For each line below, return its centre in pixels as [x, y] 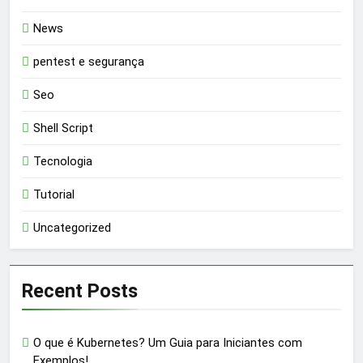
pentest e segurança [89, 62]
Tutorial [54, 195]
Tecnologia [63, 162]
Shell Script [63, 128]
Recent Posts [80, 291]
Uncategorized [72, 228]
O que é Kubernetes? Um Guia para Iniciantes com [168, 343]
